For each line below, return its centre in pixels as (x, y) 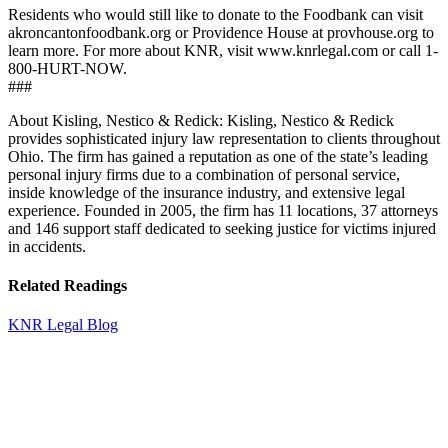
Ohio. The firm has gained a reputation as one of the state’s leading (218, 156)
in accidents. (47, 246)
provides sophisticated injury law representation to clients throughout (224, 138)
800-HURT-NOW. (67, 68)
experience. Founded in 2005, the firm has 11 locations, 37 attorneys (223, 210)
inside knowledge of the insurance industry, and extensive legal (206, 192)
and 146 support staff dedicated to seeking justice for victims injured (222, 228)
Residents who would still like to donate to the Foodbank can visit (215, 14)
